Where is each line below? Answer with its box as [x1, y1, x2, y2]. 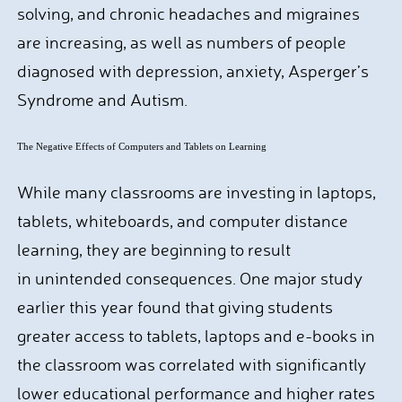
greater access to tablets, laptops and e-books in [16, 325, 375, 346]
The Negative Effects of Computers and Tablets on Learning [16, 141, 269, 152]
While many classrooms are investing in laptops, [16, 181, 376, 203]
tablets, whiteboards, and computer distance [16, 210, 348, 232]
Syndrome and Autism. [16, 89, 202, 110]
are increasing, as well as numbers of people [16, 31, 346, 53]
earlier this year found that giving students [16, 296, 333, 318]
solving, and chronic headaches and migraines [16, 3, 360, 24]
